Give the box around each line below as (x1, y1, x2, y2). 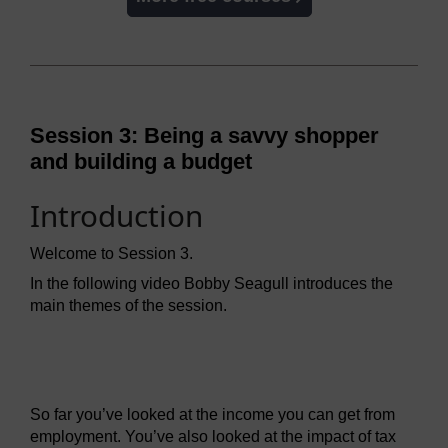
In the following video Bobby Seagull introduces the (30, 274, 393, 292)
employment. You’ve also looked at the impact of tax (30, 427, 396, 445)
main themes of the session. (30, 296, 227, 314)
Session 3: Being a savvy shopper (30, 123, 379, 149)
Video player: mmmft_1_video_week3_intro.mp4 (29, 339, 371, 357)
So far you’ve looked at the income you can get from (30, 405, 395, 423)
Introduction (30, 195, 203, 237)
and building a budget (30, 149, 252, 175)
